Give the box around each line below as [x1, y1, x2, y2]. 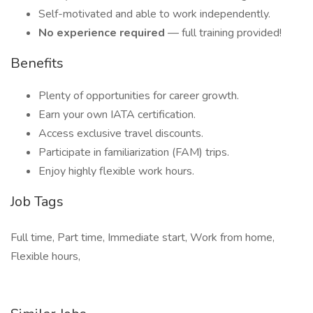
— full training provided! [168, 25, 282, 41]
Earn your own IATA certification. [38, 107, 196, 122]
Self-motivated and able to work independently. [38, 6, 270, 22]
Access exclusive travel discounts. [38, 126, 203, 141]
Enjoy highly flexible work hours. [38, 163, 194, 179]
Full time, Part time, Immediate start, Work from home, [10, 230, 275, 245]
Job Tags [10, 192, 64, 211]
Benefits [10, 54, 64, 73]
